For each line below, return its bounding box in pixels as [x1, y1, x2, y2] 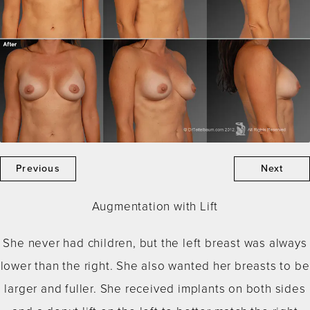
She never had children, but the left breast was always [3, 235, 307, 253]
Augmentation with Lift [91, 198, 219, 216]
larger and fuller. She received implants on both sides [4, 280, 306, 298]
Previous [16, 161, 60, 176]
